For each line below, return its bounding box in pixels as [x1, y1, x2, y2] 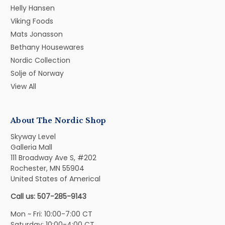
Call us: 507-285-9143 [11, 191, 86, 201]
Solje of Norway [11, 68, 64, 78]
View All [11, 81, 36, 91]
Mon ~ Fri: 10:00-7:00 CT [11, 208, 92, 219]
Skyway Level [11, 131, 56, 142]
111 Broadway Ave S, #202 [11, 152, 96, 163]
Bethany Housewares [11, 42, 84, 52]
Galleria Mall [11, 142, 52, 152]
